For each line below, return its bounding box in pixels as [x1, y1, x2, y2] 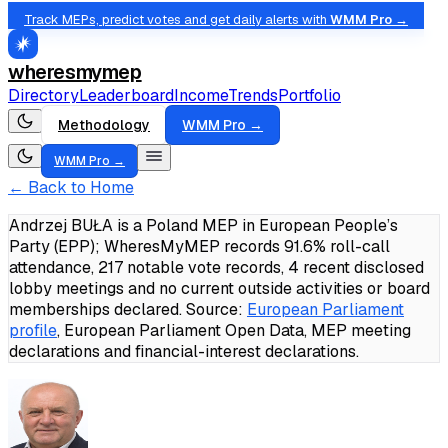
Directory [8, 85, 79, 106]
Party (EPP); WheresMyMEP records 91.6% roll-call [9, 236, 390, 257]
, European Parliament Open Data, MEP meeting [57, 320, 411, 341]
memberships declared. [9, 299, 182, 320]
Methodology [58, 116, 150, 134]
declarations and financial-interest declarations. [9, 341, 359, 362]
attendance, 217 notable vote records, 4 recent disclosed [9, 257, 424, 278]
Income [174, 85, 228, 106]
